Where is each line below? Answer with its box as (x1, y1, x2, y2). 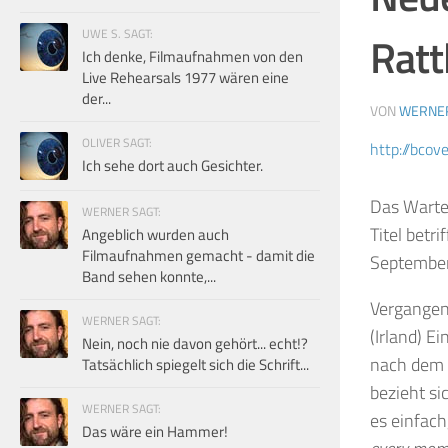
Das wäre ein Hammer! (82, 419, 228, 443)
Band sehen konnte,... (82, 264, 216, 288)
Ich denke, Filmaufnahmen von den (82, 44, 303, 68)
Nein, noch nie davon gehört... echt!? (82, 331, 308, 355)
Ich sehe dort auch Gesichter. (82, 153, 263, 177)
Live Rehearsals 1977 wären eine (82, 65, 289, 89)
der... (82, 86, 111, 110)
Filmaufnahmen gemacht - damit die (82, 243, 315, 267)
